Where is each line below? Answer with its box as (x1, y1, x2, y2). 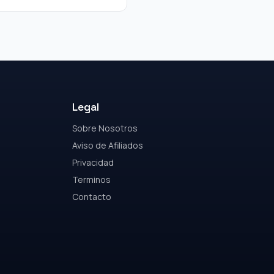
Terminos (72, 174, 111, 185)
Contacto (72, 191, 111, 202)
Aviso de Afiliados (72, 139, 143, 151)
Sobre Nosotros (72, 122, 138, 134)
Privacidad (72, 157, 114, 168)
